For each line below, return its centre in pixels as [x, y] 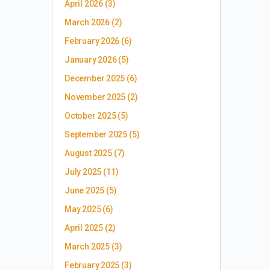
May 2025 [83, 209]
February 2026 [92, 41]
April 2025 [84, 228]
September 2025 [96, 134]
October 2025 [90, 116]
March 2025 [87, 246]
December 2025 [95, 78]
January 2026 [91, 60]
